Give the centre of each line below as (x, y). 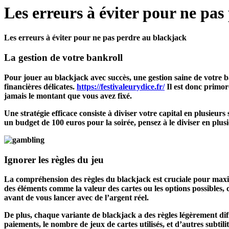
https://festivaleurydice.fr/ (121, 86)
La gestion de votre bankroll (63, 58)
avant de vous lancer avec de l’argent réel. (76, 198)
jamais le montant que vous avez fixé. (68, 96)
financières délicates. (40, 86)
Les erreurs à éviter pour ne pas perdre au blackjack (95, 38)
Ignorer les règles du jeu (54, 159)
